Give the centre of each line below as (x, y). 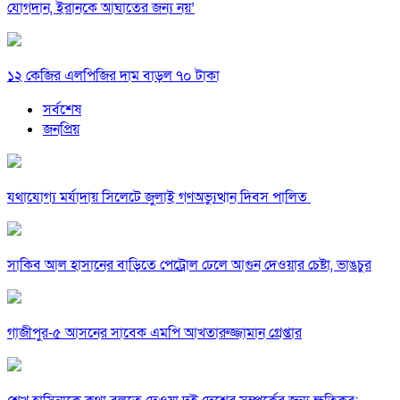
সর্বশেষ (62, 110)
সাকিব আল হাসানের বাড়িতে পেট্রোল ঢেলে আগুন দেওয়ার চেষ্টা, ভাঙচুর (189, 266)
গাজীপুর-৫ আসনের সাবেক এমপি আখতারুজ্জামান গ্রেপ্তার (154, 333)
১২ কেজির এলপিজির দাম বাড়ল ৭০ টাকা (113, 76)
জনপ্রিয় (61, 130)
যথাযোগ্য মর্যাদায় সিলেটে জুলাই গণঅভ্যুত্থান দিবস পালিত (159, 198)
